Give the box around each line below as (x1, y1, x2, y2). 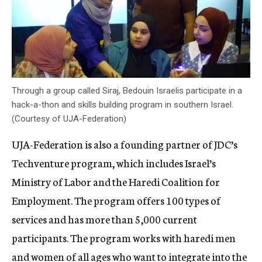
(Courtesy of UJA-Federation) (12, 113, 126, 125)
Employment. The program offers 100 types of (12, 192, 220, 208)
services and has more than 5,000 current (12, 211, 197, 227)
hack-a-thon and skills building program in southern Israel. (12, 99, 233, 111)
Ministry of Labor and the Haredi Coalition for (12, 174, 220, 189)
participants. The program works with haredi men (12, 230, 236, 246)
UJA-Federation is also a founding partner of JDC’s (12, 136, 237, 152)
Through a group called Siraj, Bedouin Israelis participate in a (12, 85, 242, 96)
